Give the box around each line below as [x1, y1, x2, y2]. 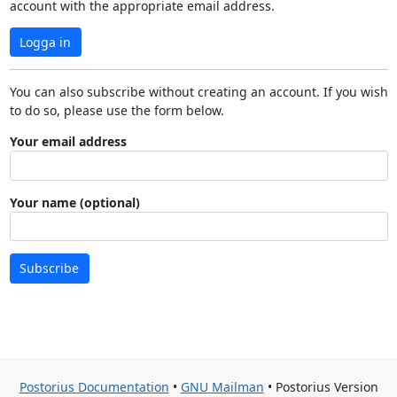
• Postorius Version [263, 378, 378, 395]
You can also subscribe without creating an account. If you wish [9, 83, 388, 100]
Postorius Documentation [19, 378, 169, 395]
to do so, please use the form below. [9, 102, 224, 119]
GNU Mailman [180, 378, 264, 395]
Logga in [19, 33, 71, 51]
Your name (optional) [9, 193, 140, 211]
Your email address [9, 133, 127, 150]
